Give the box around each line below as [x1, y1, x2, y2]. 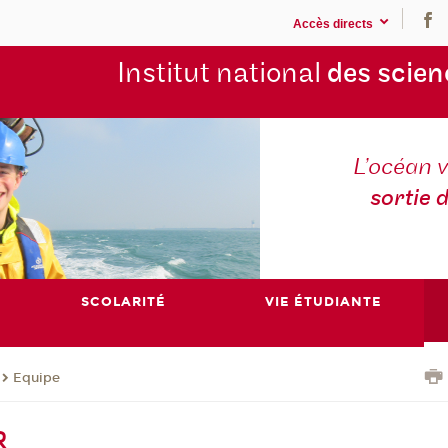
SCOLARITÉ [81, 293, 167, 310]
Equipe [13, 370, 61, 387]
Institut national [116, 56, 327, 92]
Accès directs [292, 16, 373, 31]
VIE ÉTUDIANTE [265, 293, 383, 310]
